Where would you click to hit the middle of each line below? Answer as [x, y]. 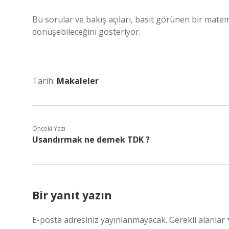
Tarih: [44, 81]
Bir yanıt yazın [72, 195]
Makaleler [78, 81]
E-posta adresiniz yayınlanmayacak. [100, 220]
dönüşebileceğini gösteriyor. [86, 32]
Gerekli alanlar [198, 220]
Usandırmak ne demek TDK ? [91, 140]
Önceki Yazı [49, 129]
